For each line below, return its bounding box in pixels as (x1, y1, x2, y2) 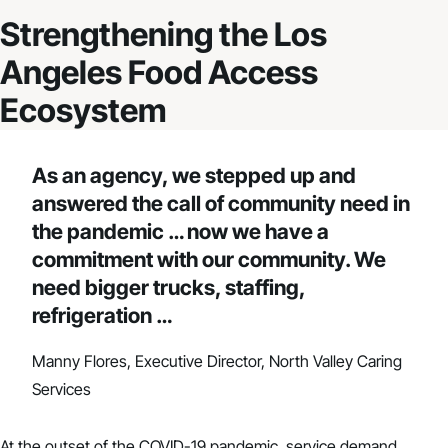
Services (32, 378, 91, 399)
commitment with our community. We (32, 246, 386, 272)
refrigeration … (32, 302, 172, 328)
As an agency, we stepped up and (32, 162, 356, 188)
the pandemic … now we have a (32, 218, 329, 244)
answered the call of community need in (32, 190, 410, 216)
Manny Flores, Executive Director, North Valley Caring (32, 350, 402, 371)
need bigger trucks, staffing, (32, 274, 305, 300)
